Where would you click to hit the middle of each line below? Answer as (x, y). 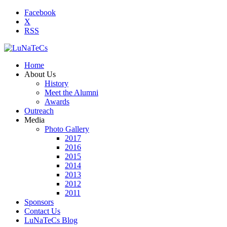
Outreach (39, 111)
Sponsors (39, 202)
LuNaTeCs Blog (51, 220)
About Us (40, 74)
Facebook (40, 12)
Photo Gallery (67, 129)
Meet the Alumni (71, 92)
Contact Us (42, 211)
